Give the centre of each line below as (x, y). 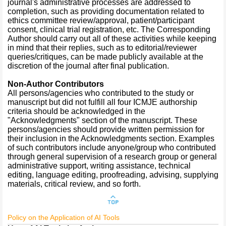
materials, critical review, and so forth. (74, 184)
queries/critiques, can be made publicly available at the (105, 57)
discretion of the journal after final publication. (88, 66)
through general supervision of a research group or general (112, 157)
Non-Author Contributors (56, 84)
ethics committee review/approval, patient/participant (101, 20)
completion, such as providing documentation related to (106, 11)
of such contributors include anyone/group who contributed (112, 148)
